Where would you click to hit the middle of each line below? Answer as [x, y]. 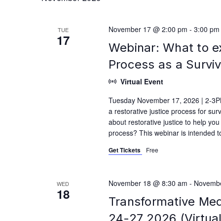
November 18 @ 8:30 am [148, 183]
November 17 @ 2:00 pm [148, 29]
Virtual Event [142, 81]
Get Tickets [125, 150]
